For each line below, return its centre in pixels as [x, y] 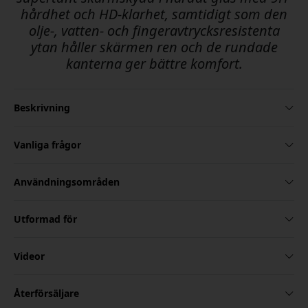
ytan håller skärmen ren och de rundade [154, 47]
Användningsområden [67, 182]
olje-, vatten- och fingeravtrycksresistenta [154, 31]
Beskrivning [42, 108]
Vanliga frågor [47, 145]
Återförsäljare [46, 294]
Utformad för [45, 219]
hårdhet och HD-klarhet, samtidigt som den [154, 14]
